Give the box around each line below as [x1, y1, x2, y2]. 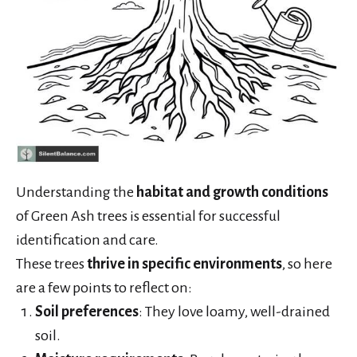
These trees [16, 255, 87, 272]
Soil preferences [35, 303, 139, 320]
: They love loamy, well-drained [139, 303, 330, 320]
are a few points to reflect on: [16, 279, 192, 296]
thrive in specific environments [87, 255, 282, 272]
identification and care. [16, 231, 159, 248]
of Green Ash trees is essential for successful [16, 207, 280, 224]
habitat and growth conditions [136, 183, 328, 200]
